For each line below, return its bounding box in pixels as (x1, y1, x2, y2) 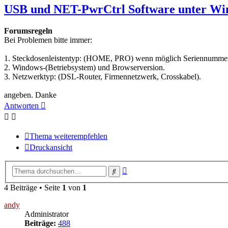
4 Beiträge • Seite (4, 183, 62, 192)
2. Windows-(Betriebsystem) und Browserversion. (4, 63, 165, 72)
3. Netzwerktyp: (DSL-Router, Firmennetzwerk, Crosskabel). (4, 72, 201, 81)
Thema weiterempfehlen (30, 132, 107, 141)
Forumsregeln (4, 26, 52, 36)
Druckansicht (30, 143, 72, 152)
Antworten (4, 101, 39, 110)
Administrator (24, 209, 69, 218)
